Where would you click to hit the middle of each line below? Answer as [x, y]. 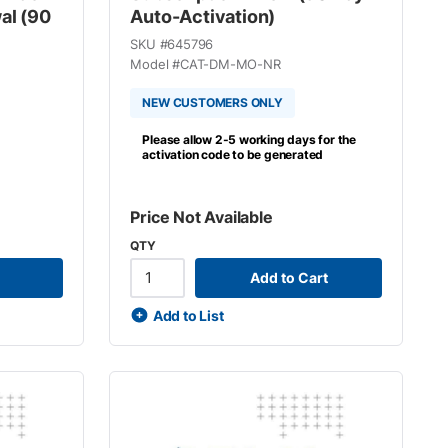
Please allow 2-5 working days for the [249, 139]
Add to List [188, 315]
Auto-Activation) [203, 16]
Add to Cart [288, 277]
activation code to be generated [233, 154]
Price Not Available [201, 216]
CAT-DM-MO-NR [230, 63]
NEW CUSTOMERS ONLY [212, 102]
